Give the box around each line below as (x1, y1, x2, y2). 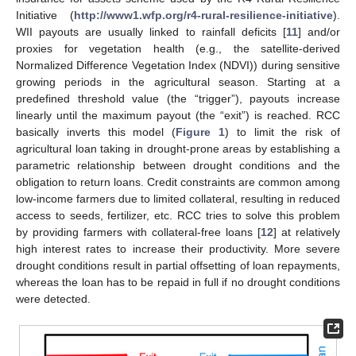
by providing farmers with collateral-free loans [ (16, 225, 261, 238)
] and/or (297, 25, 341, 38)
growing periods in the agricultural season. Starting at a (16, 75, 340, 88)
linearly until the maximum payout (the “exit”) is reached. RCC (16, 108, 340, 122)
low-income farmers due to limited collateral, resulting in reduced (16, 192, 340, 205)
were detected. (16, 292, 91, 305)
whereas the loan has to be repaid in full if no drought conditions (16, 275, 340, 288)
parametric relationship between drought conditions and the (16, 158, 340, 172)
